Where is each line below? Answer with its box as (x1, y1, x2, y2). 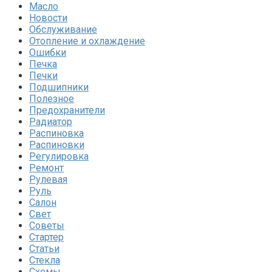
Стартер (29, 231, 64, 243)
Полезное (29, 92, 74, 104)
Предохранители (29, 104, 105, 116)
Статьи (29, 242, 59, 254)
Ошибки (29, 46, 66, 58)
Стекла (29, 254, 60, 266)
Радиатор (29, 115, 72, 127)
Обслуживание (29, 23, 97, 35)
